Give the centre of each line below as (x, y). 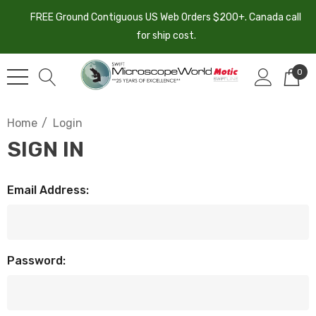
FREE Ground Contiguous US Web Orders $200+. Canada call (166, 17)
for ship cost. (166, 36)
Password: (36, 261)
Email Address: (48, 190)
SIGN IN (45, 150)
